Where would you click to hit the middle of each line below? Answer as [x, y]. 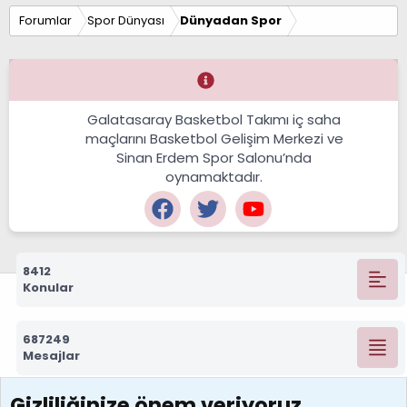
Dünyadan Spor [230, 20]
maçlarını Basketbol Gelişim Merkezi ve [214, 139]
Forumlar [45, 20]
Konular [48, 287]
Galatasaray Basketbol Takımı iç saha [214, 119]
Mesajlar [51, 355]
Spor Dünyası [125, 20]
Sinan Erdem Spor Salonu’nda [214, 158]
